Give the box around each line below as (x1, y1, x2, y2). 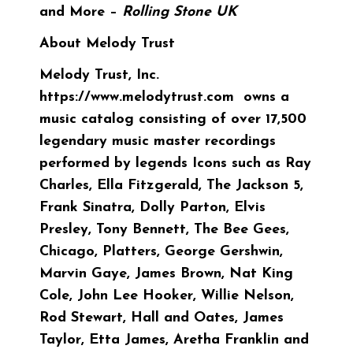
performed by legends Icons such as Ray (39, 155, 311, 171)
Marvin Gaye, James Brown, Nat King (39, 266, 293, 281)
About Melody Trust (39, 35, 175, 51)
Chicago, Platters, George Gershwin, (39, 243, 283, 259)
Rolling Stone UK (122, 4, 237, 20)
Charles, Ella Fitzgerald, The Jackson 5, (39, 177, 303, 193)
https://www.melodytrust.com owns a (39, 89, 289, 105)
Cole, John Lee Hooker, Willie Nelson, (39, 288, 294, 303)
